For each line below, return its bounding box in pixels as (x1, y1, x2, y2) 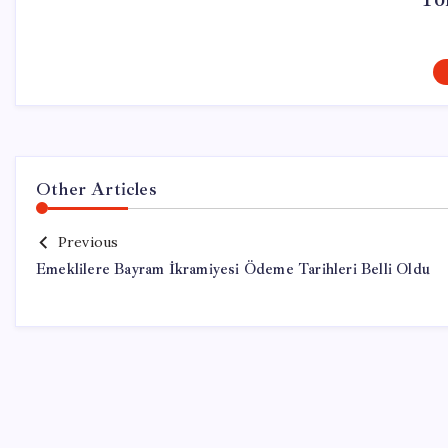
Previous (57, 233, 119, 251)
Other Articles (36, 178, 157, 200)
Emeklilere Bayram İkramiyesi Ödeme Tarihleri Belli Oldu (36, 260, 430, 279)
